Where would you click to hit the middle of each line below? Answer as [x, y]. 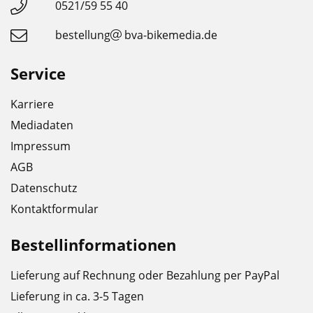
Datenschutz [44, 188]
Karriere [32, 104]
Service [38, 74]
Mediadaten [42, 125]
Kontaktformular [54, 209]
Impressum [41, 146]
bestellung [82, 35]
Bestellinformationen [93, 245]
